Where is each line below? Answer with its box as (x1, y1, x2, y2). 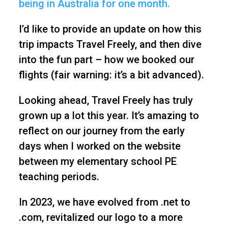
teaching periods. (18, 170, 99, 183)
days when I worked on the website (18, 140, 181, 153)
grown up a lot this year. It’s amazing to (18, 109, 199, 122)
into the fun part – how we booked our (18, 53, 194, 66)
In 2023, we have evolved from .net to (18, 196, 190, 209)
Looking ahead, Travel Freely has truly (18, 94, 193, 107)
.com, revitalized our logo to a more (18, 211, 183, 224)
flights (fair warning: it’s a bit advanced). (18, 69, 204, 81)
